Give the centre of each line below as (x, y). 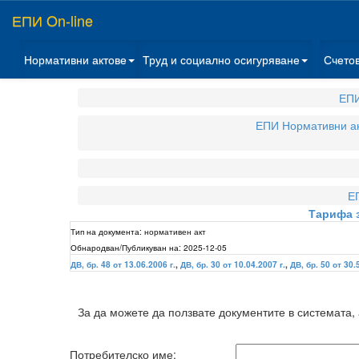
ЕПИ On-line (52, 20)
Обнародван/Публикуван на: (126, 247)
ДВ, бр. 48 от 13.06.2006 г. (123, 264)
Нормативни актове (75, 59)
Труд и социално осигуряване (221, 59)
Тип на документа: (106, 231)
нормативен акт (175, 231)
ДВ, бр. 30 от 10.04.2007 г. (233, 264)
